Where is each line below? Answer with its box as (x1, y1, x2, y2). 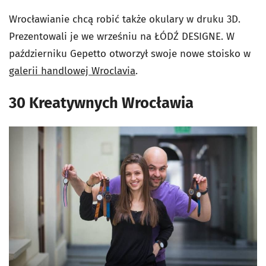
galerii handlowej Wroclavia (9, 64, 135, 77)
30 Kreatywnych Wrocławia (9, 93, 194, 112)
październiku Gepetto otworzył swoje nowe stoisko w (9, 47, 251, 60)
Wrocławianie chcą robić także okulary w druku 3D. (9, 12, 240, 26)
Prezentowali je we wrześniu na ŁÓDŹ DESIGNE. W (9, 30, 235, 43)
